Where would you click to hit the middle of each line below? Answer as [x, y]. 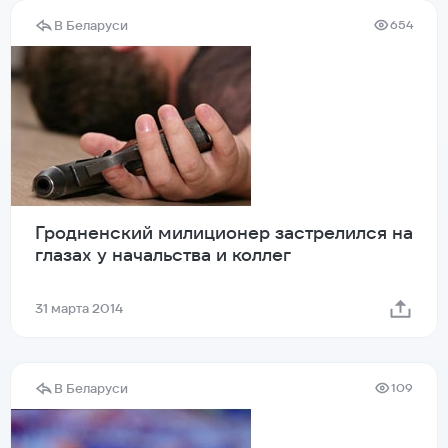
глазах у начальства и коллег [163, 254]
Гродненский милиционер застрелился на [224, 232]
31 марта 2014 [79, 308]
